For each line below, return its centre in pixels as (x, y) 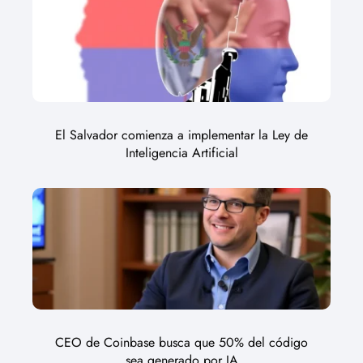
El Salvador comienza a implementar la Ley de (181, 135)
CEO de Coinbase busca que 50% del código (181, 343)
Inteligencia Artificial (181, 153)
